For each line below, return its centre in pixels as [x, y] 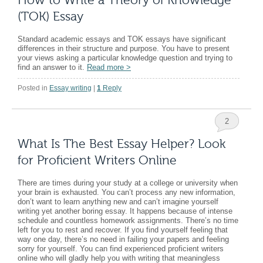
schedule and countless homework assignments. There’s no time [128, 220]
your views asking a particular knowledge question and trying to [125, 58]
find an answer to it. [52, 67]
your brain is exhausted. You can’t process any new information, [127, 192]
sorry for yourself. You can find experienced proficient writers [121, 248]
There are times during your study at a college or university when [128, 183]
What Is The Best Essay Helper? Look [122, 144]
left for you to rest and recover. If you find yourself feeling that [123, 230]
